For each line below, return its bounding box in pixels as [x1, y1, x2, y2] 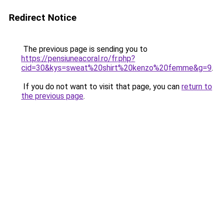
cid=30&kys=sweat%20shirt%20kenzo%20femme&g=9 [21, 63, 212, 73]
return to [182, 82, 212, 91]
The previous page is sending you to [21, 44, 147, 54]
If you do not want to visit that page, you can [21, 82, 182, 91]
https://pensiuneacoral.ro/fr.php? [21, 54, 135, 63]
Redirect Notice [9, 12, 76, 23]
